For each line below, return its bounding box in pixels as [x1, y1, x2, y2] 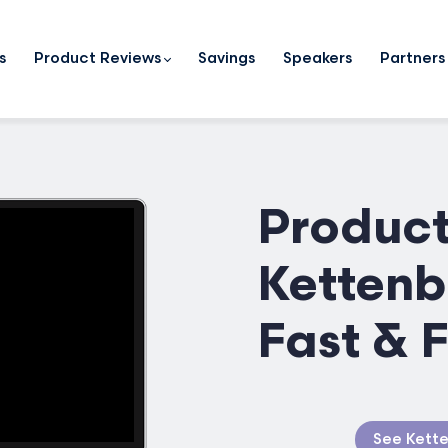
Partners [380, 50, 445, 68]
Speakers [283, 50, 352, 68]
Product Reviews [34, 50, 161, 68]
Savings [198, 50, 255, 68]
